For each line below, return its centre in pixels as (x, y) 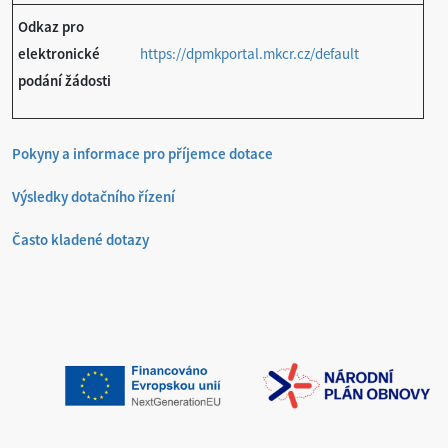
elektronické (59, 53)
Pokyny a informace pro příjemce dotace (142, 153)
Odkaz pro (51, 26)
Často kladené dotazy (80, 239)
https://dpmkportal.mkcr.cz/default (249, 53)
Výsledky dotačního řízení (93, 196)
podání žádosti (64, 80)
